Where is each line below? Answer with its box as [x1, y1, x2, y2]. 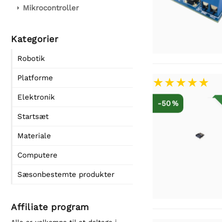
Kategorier [11, 34, 58, 44]
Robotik [17, 54, 45, 63]
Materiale [17, 131, 51, 140]
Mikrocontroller [23, 3, 79, 12]
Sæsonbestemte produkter [17, 170, 114, 179]
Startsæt [17, 112, 49, 121]
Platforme [17, 73, 53, 82]
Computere [17, 151, 57, 160]
